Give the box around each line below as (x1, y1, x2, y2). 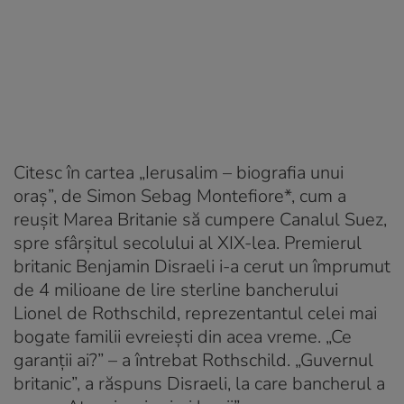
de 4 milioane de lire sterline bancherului (14, 277, 338, 302)
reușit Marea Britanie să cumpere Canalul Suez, (14, 207, 387, 232)
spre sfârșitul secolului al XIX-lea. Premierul (14, 230, 362, 255)
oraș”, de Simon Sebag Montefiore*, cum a (14, 183, 346, 208)
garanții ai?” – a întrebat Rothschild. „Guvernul (14, 347, 373, 372)
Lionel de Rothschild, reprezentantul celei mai (14, 300, 377, 326)
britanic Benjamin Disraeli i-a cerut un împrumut (14, 253, 390, 279)
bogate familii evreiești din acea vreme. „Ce (14, 324, 352, 349)
